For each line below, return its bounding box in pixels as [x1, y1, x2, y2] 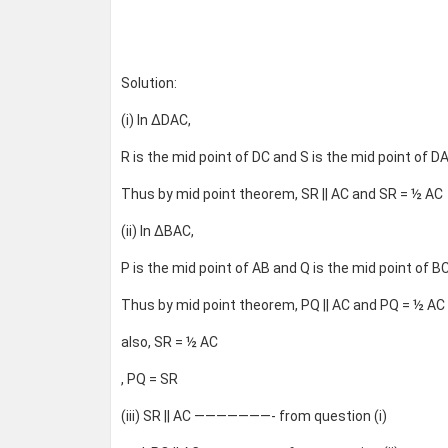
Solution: [120, 75, 177, 92]
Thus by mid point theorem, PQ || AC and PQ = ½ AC [120, 297, 445, 314]
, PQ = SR [120, 371, 178, 388]
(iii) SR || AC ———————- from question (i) [120, 408, 387, 425]
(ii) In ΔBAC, [120, 223, 194, 240]
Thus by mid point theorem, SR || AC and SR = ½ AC [120, 186, 443, 203]
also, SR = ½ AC [120, 334, 218, 351]
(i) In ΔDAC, [120, 112, 191, 129]
